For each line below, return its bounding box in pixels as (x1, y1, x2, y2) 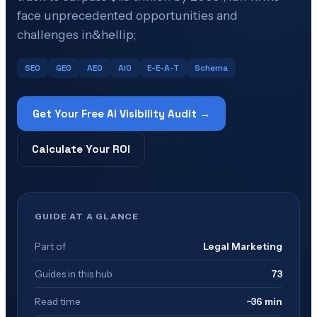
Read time (35, 295, 81, 307)
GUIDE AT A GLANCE (35, 210, 139, 221)
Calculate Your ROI (32, 142, 130, 156)
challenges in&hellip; (17, 26, 136, 42)
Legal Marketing (203, 240, 282, 252)
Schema (195, 62, 228, 74)
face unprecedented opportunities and (17, 7, 238, 23)
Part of (35, 240, 66, 252)
